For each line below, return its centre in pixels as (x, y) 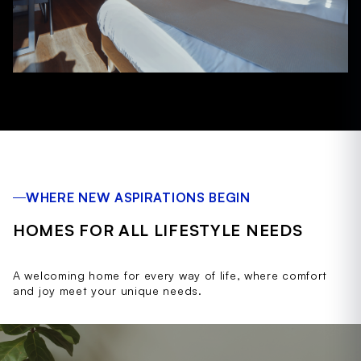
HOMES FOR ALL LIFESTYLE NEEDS (158, 230)
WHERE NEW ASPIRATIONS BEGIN (138, 198)
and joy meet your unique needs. (108, 291)
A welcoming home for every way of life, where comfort (170, 276)
